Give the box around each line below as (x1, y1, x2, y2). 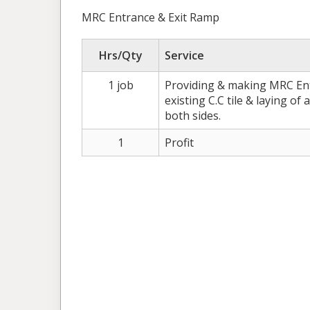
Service (165, 48, 204, 64)
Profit (165, 135, 194, 151)
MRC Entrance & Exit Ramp (82, 10, 219, 26)
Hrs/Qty (98, 48, 143, 64)
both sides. (165, 108, 221, 124)
